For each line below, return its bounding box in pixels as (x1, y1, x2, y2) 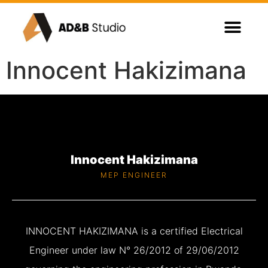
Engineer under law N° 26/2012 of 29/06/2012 (29, 244, 239, 257)
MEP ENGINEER (100, 170, 167, 180)
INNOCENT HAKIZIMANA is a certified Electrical (25, 225, 243, 237)
